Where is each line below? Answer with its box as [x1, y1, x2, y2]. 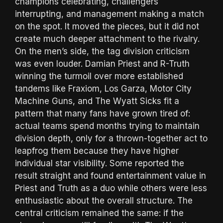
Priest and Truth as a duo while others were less [15, 183, 207, 193]
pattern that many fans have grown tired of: [15, 108, 190, 118]
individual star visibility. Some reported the [15, 158, 184, 168]
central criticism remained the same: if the [15, 208, 184, 218]
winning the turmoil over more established [15, 71, 183, 81]
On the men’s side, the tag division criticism [15, 46, 190, 56]
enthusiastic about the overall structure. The [15, 195, 193, 206]
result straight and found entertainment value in [15, 170, 206, 181]
